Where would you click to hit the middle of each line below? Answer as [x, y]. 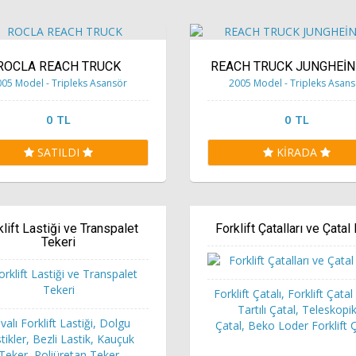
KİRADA [299, 152]
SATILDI [60, 152]
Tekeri [59, 242]
